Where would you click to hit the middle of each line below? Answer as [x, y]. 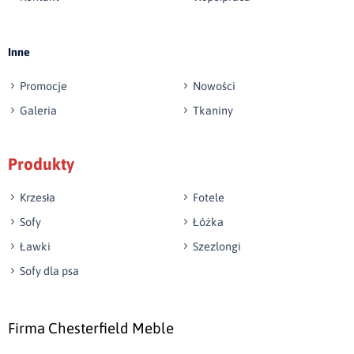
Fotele [209, 197]
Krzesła [38, 197]
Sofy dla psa [49, 271]
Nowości [214, 86]
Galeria [38, 110]
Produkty [41, 164]
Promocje [43, 86]
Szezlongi [217, 246]
